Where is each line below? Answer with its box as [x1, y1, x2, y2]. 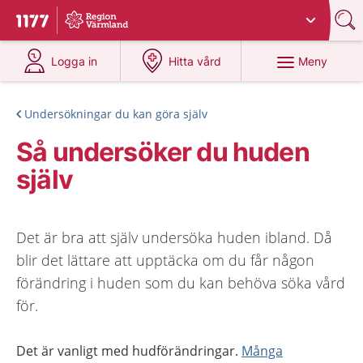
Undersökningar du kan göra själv [24, 106, 207, 122]
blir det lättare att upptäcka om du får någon [16, 250, 314, 270]
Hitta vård [169, 54, 222, 68]
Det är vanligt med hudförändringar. [16, 342, 241, 360]
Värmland [167, 7, 216, 21]
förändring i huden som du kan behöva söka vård [16, 273, 345, 293]
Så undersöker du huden [16, 136, 310, 168]
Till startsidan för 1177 [16, 14, 152, 32]
